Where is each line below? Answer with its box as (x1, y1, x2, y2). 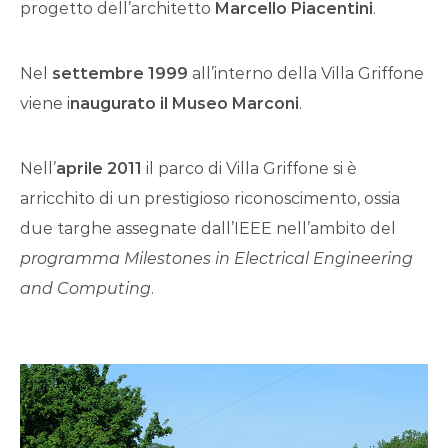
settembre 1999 (48, 63, 188, 83)
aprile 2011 (56, 158, 142, 178)
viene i (20, 93, 70, 113)
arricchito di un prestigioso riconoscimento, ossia (20, 188, 400, 208)
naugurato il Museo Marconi (70, 93, 299, 113)
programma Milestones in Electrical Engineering (20, 248, 413, 268)
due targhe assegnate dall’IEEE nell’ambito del (20, 218, 396, 238)
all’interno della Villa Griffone (188, 63, 424, 83)
